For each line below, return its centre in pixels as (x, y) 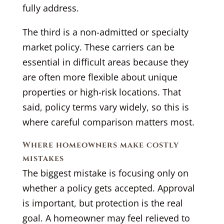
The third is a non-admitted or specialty (105, 32)
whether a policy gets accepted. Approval (108, 188)
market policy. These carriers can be (98, 47)
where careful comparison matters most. (108, 122)
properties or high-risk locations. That (101, 92)
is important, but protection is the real (102, 203)
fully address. (50, 8)
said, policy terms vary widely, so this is (105, 107)
